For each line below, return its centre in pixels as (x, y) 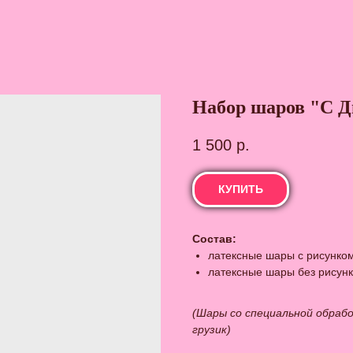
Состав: (214, 239)
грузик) (212, 330)
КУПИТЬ (241, 190)
